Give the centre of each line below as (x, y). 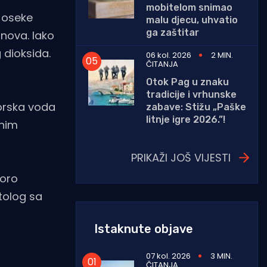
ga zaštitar (173, 32)
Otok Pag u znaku (187, 82)
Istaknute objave (144, 229)
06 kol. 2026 (169, 55)
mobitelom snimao (189, 7)
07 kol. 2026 (168, 256)
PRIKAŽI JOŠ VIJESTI (181, 157)
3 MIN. (221, 256)
